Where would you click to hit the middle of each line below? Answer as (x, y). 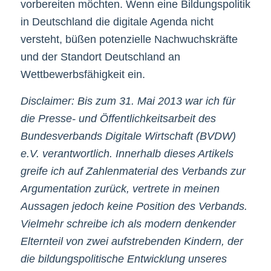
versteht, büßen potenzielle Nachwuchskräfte (129, 39)
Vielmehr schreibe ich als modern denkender (128, 224)
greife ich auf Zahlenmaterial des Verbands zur (133, 171)
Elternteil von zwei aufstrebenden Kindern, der (132, 242)
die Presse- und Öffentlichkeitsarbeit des (118, 119)
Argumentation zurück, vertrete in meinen (120, 189)
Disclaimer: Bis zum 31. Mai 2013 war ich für (128, 101)
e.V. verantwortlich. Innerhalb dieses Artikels (127, 154)
